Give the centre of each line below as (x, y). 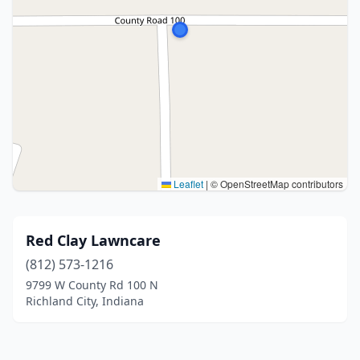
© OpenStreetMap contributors (276, 184)
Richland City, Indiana (85, 301)
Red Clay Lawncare (93, 240)
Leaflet (187, 184)
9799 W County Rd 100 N (92, 285)
